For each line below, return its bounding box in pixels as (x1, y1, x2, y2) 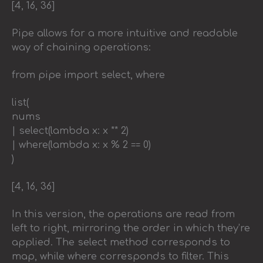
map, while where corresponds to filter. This (12, 251, 229, 262)
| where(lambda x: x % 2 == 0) (12, 139, 151, 150)
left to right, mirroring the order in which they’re (12, 222, 250, 234)
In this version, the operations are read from (12, 208, 235, 220)
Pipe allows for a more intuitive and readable (12, 28, 238, 39)
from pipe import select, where (12, 69, 165, 80)
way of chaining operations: (12, 42, 151, 53)
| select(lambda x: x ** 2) (12, 125, 129, 136)
